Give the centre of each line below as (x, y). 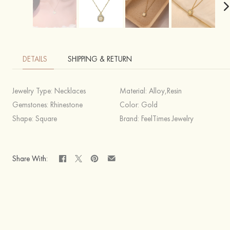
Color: (130, 105)
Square (46, 119)
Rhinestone (66, 105)
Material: (134, 91)
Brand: (130, 119)
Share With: (30, 158)
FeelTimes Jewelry (167, 119)
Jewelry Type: (33, 91)
